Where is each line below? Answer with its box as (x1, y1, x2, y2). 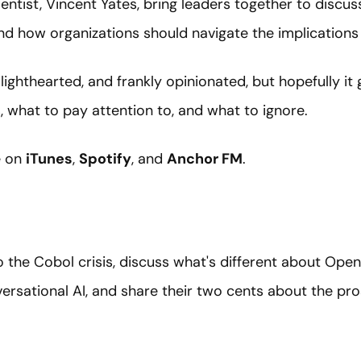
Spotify (79, 149, 131, 169)
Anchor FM (167, 149, 243, 169)
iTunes (26, 149, 73, 169)
